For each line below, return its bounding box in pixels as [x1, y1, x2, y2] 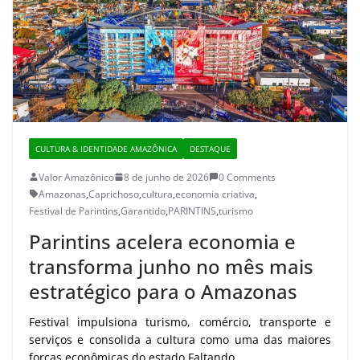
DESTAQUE [190, 142, 231, 154]
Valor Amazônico [39, 170, 114, 184]
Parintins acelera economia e [29, 227, 296, 255]
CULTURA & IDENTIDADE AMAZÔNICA [35, 142, 177, 154]
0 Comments [219, 170, 276, 184]
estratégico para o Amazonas [29, 277, 297, 305]
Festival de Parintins [29, 203, 118, 218]
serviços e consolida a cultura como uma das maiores [29, 331, 331, 347]
